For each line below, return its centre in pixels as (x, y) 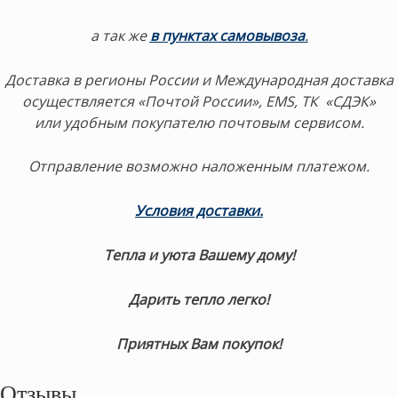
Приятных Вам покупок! (199, 343)
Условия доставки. (199, 211)
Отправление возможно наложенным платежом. (199, 167)
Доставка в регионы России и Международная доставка (199, 80)
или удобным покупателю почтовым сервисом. (199, 122)
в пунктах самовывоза (227, 35)
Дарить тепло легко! (199, 300)
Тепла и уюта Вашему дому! (199, 255)
